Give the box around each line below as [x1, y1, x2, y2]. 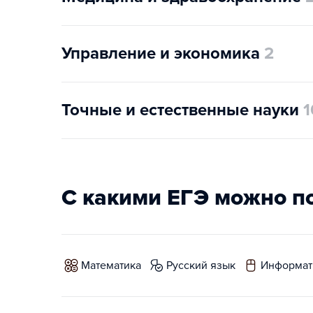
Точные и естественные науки [61, 100, 299, 121]
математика [90, 259, 141, 273]
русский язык [173, 259, 235, 273]
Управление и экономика [61, 43, 260, 64]
